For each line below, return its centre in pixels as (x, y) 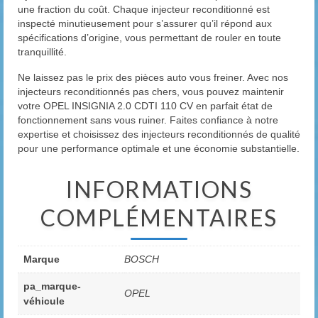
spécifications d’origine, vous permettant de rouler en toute (149, 38)
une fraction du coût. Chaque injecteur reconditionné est (144, 10)
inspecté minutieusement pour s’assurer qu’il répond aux (145, 24)
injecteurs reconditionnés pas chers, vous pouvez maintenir (151, 92)
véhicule (44, 301)
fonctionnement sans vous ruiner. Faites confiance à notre (148, 120)
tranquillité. (42, 52)
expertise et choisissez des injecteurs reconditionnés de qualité (159, 135)
